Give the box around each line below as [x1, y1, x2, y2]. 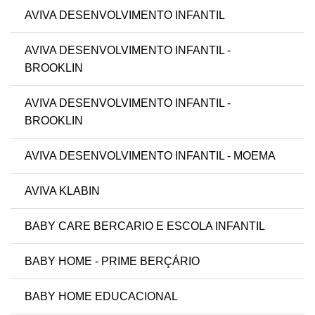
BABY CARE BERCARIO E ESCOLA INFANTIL [25, 220, 265, 233]
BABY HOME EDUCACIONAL [25, 290, 178, 303]
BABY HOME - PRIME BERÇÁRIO [25, 255, 200, 268]
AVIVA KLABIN [25, 185, 100, 198]
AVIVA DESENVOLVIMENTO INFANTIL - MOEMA [25, 150, 276, 162]
